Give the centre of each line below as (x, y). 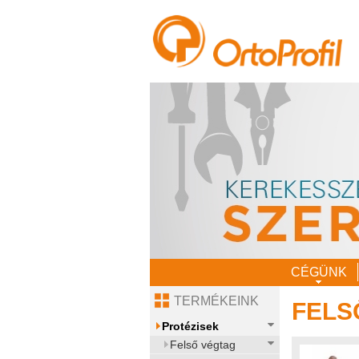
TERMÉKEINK (216, 301)
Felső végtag (203, 345)
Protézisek (190, 327)
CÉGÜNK (319, 272)
